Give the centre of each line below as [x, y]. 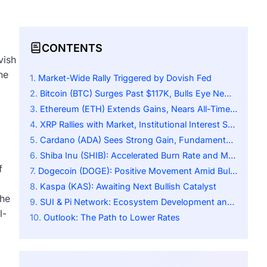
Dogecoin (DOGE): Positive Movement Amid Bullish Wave [134, 171]
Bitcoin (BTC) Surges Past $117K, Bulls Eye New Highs [132, 94]
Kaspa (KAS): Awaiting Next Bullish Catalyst [128, 187]
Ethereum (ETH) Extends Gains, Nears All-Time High [135, 109]
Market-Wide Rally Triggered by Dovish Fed [125, 78]
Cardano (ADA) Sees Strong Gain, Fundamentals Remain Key [133, 140]
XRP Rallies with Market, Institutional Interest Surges [134, 125]
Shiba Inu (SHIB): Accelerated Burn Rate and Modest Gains [134, 156]
